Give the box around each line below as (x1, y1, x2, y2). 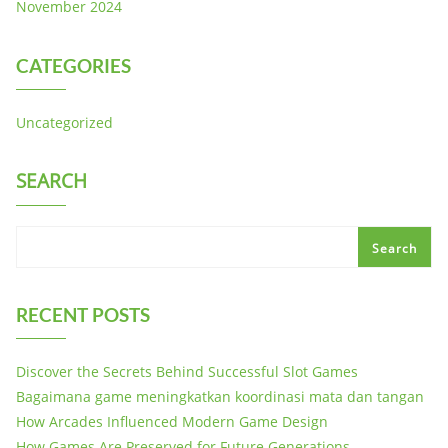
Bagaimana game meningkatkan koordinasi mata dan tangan (16, 387, 424, 406)
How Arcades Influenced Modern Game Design (16, 412, 328, 431)
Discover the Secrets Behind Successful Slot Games (16, 362, 358, 381)
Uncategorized (16, 113, 113, 132)
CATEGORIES (16, 54, 131, 77)
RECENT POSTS (16, 303, 150, 326)
